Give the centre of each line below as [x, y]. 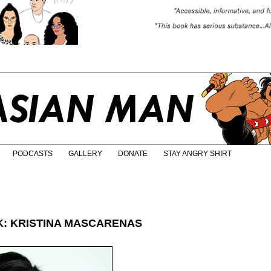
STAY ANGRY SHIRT [198, 154]
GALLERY [85, 154]
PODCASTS [33, 154]
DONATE [133, 154]
